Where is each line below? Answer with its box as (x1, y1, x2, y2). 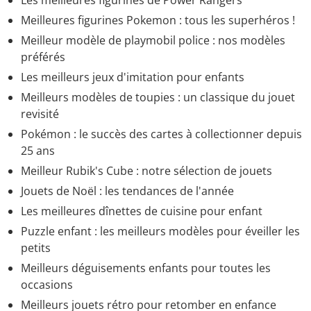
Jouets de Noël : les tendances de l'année (21, 183, 234, 199)
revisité (21, 106, 59, 122)
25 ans (21, 143, 55, 159)
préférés (21, 49, 65, 65)
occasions (21, 277, 73, 293)
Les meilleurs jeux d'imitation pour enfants (21, 69, 244, 85)
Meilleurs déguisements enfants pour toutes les (21, 260, 271, 276)
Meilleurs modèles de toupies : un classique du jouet (21, 90, 295, 106)
